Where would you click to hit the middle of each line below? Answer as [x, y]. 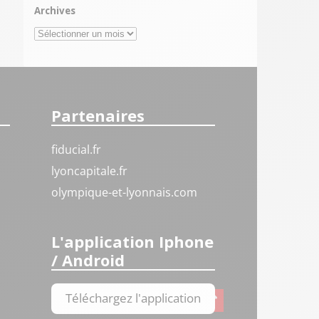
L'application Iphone [133, 241]
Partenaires [98, 115]
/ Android [88, 260]
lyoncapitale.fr [90, 171]
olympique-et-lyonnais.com [125, 192]
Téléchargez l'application [134, 298]
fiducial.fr [77, 150]
